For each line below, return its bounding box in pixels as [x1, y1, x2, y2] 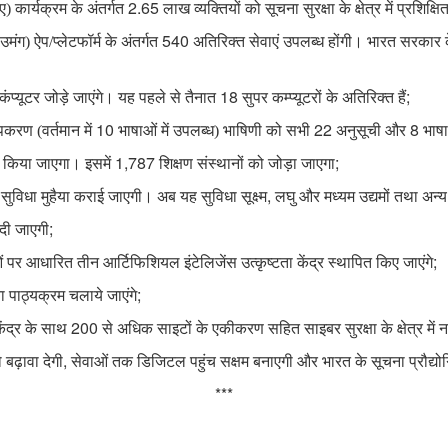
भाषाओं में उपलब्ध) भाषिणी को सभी [114, 122, 314, 140]
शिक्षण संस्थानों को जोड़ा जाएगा [155, 155, 335, 173]
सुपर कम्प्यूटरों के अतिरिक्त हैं [238, 89, 406, 107]
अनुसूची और [332, 122, 410, 140]
